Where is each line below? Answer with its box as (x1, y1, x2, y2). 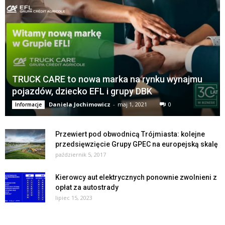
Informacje (15, 100, 42, 108)
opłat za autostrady (55, 183, 119, 191)
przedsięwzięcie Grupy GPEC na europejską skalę (55, 140, 218, 148)
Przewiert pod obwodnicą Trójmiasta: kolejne (55, 130, 205, 138)
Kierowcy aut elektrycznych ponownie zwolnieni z (55, 173, 217, 181)
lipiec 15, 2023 (55, 193, 92, 201)
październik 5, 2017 (55, 150, 106, 158)
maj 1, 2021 (118, 100, 147, 108)
